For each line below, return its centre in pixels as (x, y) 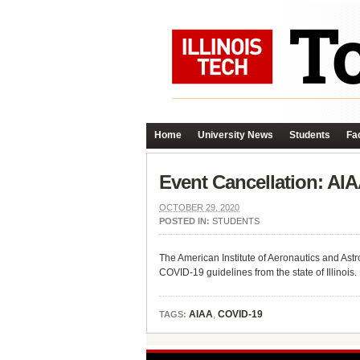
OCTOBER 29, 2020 (199, 207)
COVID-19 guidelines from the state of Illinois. (258, 272)
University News (235, 135)
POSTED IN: (186, 221)
